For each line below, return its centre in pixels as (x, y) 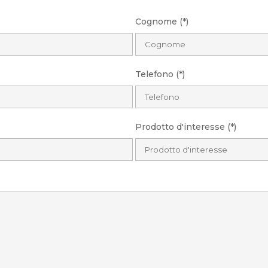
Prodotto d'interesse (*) (186, 127)
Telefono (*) (160, 74)
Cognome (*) (162, 21)
